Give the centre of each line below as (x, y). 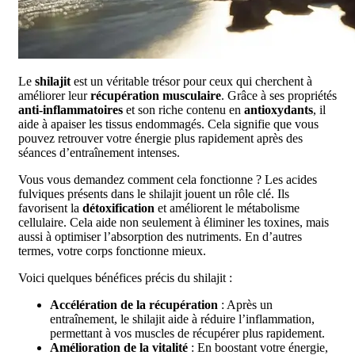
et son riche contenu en (183, 110)
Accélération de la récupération (134, 305)
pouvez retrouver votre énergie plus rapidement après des (160, 139)
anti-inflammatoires (71, 110)
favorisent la (50, 208)
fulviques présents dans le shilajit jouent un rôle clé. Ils (154, 194)
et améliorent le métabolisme (227, 208)
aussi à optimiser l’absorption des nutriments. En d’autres (160, 237)
